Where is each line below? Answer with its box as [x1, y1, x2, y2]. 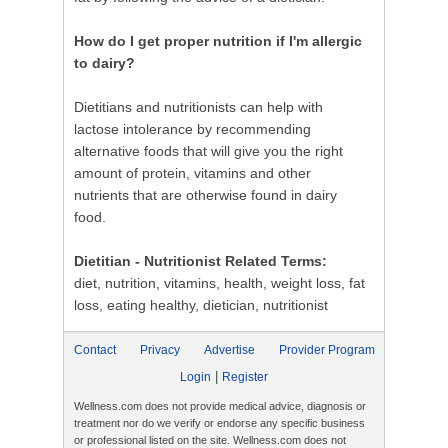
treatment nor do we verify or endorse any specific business [74, 417, 365, 429]
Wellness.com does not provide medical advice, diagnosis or [74, 400, 366, 412]
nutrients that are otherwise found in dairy [74, 187, 337, 203]
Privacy [140, 343, 180, 357]
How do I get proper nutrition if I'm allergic [74, 33, 362, 49]
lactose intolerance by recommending [74, 121, 311, 137]
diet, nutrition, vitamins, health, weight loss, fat [74, 275, 365, 291]
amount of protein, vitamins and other [74, 165, 311, 181]
